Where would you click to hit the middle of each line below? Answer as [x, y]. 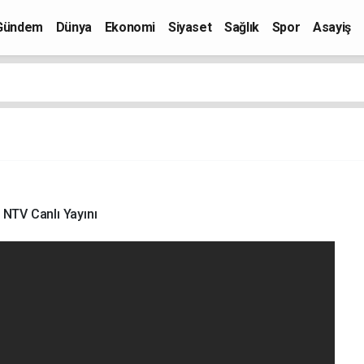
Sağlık [242, 27]
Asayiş [332, 27]
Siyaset [190, 27]
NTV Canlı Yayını [50, 214]
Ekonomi [130, 27]
